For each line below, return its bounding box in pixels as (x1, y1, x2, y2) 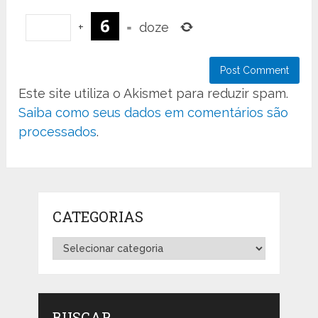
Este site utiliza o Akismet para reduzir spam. (18, 86, 289, 102)
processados (18, 124, 97, 140)
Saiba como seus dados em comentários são (18, 105, 289, 121)
